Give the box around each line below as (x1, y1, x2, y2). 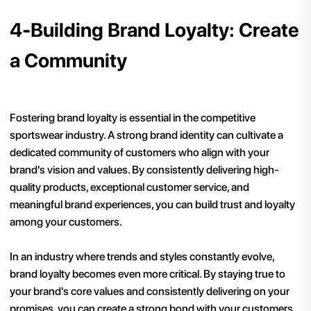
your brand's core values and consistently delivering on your (10, 284, 289, 298)
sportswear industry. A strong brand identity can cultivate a (10, 128, 283, 142)
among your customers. (10, 215, 124, 228)
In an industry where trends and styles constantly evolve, (10, 249, 274, 263)
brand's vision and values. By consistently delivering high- (10, 162, 279, 176)
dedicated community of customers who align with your (10, 145, 269, 159)
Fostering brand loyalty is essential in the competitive (10, 110, 255, 124)
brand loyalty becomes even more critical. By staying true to (10, 267, 285, 280)
